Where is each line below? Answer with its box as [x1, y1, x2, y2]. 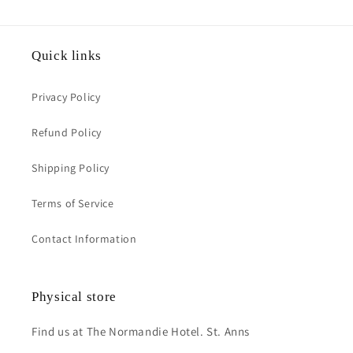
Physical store [32, 289, 117, 304]
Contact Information [32, 232, 137, 246]
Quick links [32, 48, 102, 63]
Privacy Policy [32, 90, 101, 104]
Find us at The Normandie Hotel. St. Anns [32, 324, 250, 339]
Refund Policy [32, 125, 102, 139]
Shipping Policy [32, 161, 110, 175]
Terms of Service [32, 196, 114, 210]
